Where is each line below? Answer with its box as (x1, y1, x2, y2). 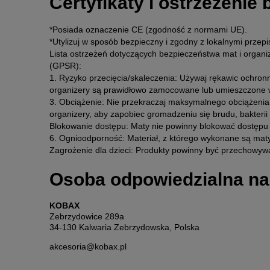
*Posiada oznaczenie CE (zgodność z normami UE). (49, 25, 247, 35)
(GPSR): (49, 61, 81, 71)
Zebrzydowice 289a (49, 212, 124, 222)
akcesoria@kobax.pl (49, 242, 127, 252)
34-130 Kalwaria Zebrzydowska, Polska (49, 222, 199, 233)
